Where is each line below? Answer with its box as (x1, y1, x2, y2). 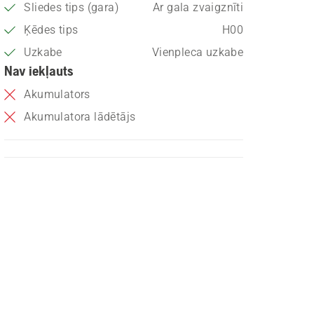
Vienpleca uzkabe (151, 46, 244, 59)
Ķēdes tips (24, 23, 78, 36)
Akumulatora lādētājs (24, 110, 136, 123)
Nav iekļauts (4, 62, 74, 78)
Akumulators (24, 88, 90, 101)
